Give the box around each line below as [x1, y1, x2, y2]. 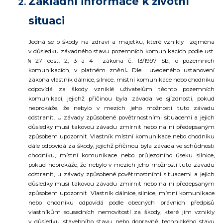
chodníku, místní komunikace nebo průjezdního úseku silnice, [28, 151, 215, 159]
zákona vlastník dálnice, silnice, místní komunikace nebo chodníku [28, 76, 215, 83]
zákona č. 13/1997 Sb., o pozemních [103, 57, 215, 64]
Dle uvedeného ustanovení [127, 66, 215, 74]
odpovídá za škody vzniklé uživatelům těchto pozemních [28, 85, 215, 93]
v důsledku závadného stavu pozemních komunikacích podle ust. [28, 47, 215, 55]
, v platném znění [69, 66, 126, 74]
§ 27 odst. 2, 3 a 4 [28, 57, 103, 64]
